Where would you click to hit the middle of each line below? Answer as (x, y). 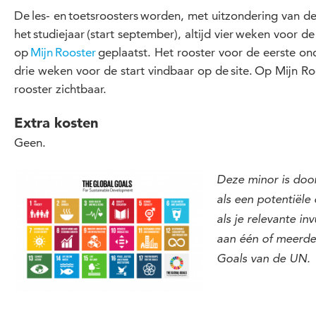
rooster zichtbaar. (60, 89)
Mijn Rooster (63, 52)
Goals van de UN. (263, 259)
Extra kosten (56, 123)
